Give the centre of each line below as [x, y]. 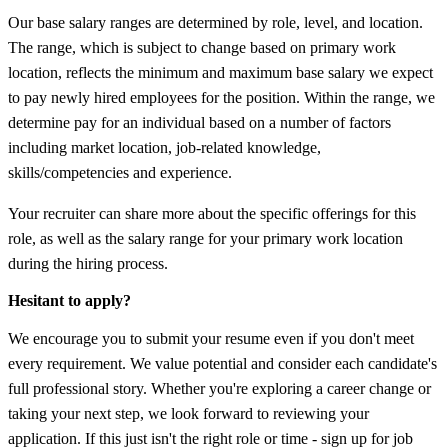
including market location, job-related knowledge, [164, 147]
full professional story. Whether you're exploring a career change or [219, 388]
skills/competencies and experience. [120, 172]
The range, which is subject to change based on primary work [202, 47]
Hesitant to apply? [69, 300]
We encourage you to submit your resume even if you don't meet [211, 338]
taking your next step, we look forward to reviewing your [188, 413]
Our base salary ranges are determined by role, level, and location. [215, 22]
